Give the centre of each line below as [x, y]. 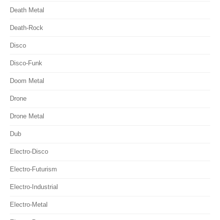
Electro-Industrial [34, 187]
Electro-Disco [29, 152]
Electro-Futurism [33, 169]
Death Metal [27, 10]
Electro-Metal [29, 205]
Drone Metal [27, 116]
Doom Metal [27, 81]
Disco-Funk [26, 63]
